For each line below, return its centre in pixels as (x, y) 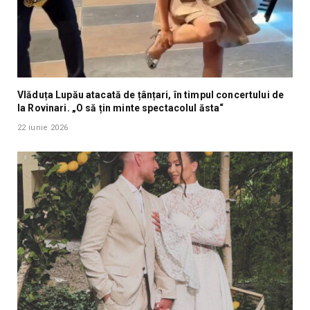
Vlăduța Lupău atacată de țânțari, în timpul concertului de (151, 95)
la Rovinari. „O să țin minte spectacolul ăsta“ (121, 108)
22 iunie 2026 (43, 128)
